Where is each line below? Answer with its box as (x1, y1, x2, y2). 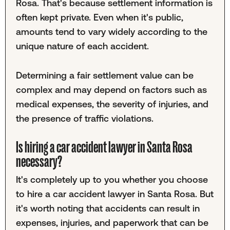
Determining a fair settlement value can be (15, 69, 194, 81)
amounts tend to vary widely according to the (15, 26, 207, 37)
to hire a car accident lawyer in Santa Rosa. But (15, 188, 214, 199)
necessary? (15, 152, 62, 171)
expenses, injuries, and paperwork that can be (15, 217, 208, 228)
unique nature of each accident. (15, 41, 149, 52)
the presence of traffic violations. (15, 112, 154, 124)
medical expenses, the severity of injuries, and (15, 98, 208, 109)
